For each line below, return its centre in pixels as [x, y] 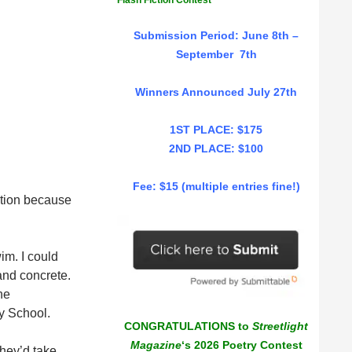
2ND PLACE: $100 [216, 148]
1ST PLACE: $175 [216, 130]
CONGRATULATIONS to [188, 326]
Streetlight [280, 326]
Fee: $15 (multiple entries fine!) [216, 186]
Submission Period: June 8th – [216, 35]
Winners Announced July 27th [216, 92]
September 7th [216, 54]
